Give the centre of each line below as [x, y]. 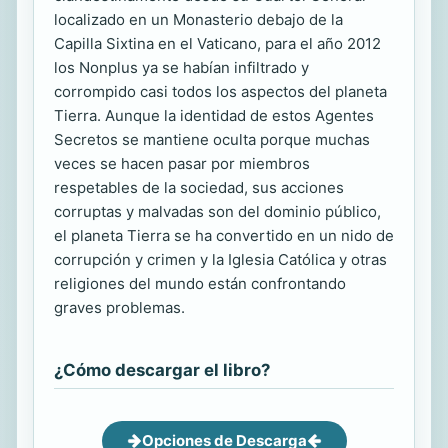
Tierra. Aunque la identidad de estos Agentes [214, 115]
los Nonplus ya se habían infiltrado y [181, 67]
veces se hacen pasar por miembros [182, 163]
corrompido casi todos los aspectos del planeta [220, 91]
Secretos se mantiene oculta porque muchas [212, 139]
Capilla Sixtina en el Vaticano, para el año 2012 [217, 43]
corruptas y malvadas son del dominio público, [217, 211]
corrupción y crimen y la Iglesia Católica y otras [220, 259]
